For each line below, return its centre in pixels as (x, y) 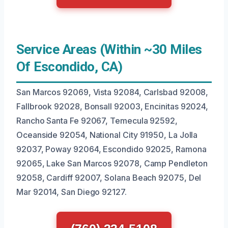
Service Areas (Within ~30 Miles (109, 49)
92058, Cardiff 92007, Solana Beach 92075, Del (109, 178)
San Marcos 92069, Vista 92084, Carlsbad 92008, (112, 92)
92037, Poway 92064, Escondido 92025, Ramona (111, 149)
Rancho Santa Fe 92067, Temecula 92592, (97, 121)
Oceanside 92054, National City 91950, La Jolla (107, 135)
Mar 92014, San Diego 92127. (72, 192)
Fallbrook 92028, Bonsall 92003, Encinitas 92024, (112, 106)
